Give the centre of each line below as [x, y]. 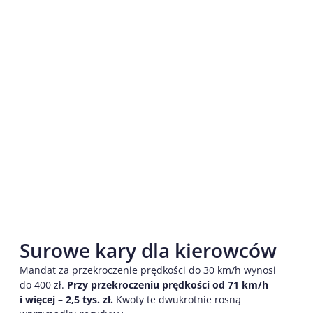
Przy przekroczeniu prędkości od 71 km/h [166, 285]
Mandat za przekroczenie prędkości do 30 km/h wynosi [148, 270]
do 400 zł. [42, 285]
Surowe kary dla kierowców [148, 250]
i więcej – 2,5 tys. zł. [68, 300]
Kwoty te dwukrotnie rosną [179, 300]
